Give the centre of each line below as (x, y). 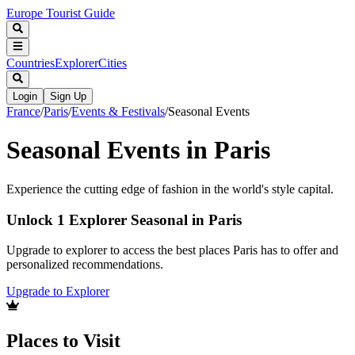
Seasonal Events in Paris (138, 150)
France (23, 111)
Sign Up (68, 96)
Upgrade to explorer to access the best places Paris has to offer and (172, 250)
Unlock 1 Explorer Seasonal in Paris (124, 219)
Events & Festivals (118, 111)
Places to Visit (63, 341)
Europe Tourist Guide (61, 13)
